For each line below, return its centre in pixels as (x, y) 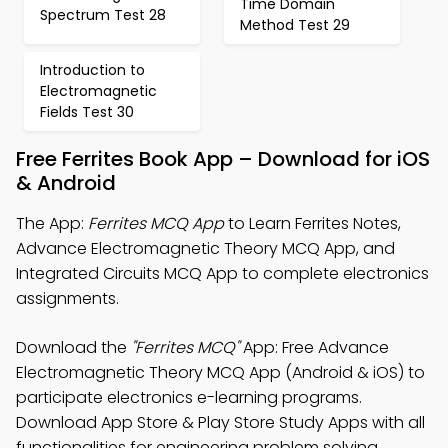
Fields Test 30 (87, 112)
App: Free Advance (314, 347)
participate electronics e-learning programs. (189, 397)
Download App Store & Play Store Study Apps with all (220, 422)
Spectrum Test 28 (103, 14)
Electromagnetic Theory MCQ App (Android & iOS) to (220, 372)
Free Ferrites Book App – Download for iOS (223, 159)
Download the (73, 347)
